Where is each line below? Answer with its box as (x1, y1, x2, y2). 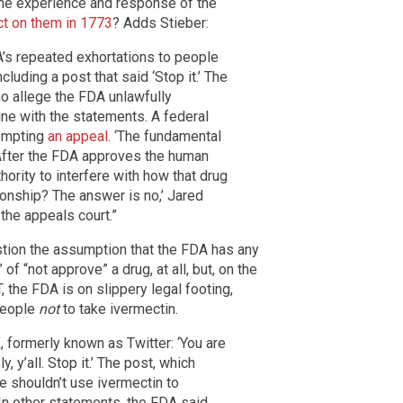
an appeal (48, 127, 108, 145)
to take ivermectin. (63, 300, 178, 318)
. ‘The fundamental (108, 127, 221, 145)
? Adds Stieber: (112, 13, 209, 31)
